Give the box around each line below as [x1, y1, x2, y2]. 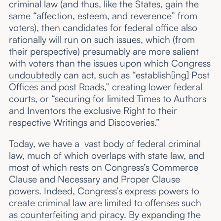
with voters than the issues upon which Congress [8, 57, 211, 69]
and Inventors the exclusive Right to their [8, 104, 177, 116]
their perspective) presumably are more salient [8, 45, 199, 57]
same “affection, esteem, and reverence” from [8, 9, 197, 22]
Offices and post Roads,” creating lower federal [8, 80, 202, 93]
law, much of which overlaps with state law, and [8, 149, 204, 161]
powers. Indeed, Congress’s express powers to [8, 184, 199, 197]
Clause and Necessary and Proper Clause [8, 173, 180, 185]
